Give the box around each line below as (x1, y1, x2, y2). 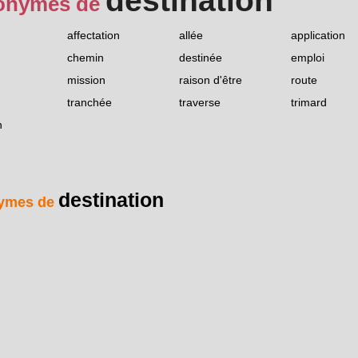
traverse (179, 96, 221, 109)
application (291, 29, 345, 42)
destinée (179, 51, 222, 65)
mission (67, 74, 105, 87)
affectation (67, 29, 120, 42)
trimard (291, 96, 327, 109)
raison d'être (179, 74, 242, 87)
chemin (67, 51, 104, 65)
